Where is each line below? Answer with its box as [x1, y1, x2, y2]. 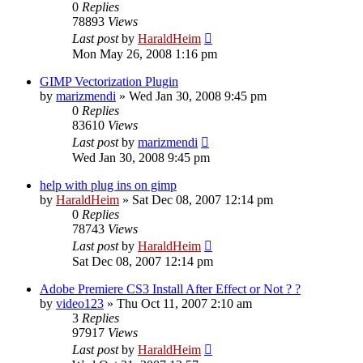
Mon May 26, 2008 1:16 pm [72, 46, 217, 61]
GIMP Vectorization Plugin [40, 74, 178, 88]
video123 [56, 296, 104, 310]
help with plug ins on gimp [40, 177, 177, 192]
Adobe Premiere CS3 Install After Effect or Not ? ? [40, 281, 301, 296]
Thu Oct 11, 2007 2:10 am [117, 296, 252, 310]
